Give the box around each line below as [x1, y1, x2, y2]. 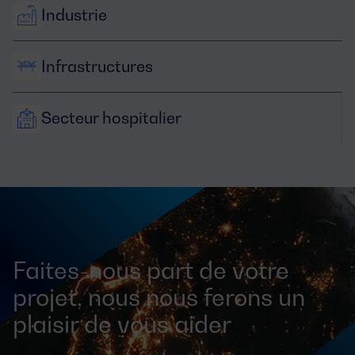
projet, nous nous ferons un [13, 283, 305, 311]
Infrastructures [41, 57, 153, 76]
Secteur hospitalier [41, 109, 181, 128]
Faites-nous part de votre [13, 256, 289, 284]
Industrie [41, 6, 107, 25]
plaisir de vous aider [13, 310, 231, 338]
